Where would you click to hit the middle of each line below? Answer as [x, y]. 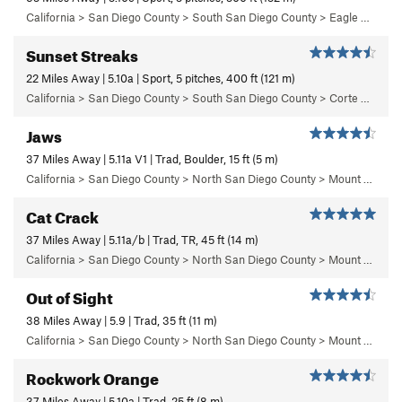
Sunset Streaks [82, 53]
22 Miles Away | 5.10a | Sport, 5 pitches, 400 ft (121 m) [161, 78]
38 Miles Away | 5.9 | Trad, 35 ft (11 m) [122, 320]
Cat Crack [62, 214]
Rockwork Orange [92, 376]
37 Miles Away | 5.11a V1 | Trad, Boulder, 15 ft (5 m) [152, 158]
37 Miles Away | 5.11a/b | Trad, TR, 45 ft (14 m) [142, 239]
